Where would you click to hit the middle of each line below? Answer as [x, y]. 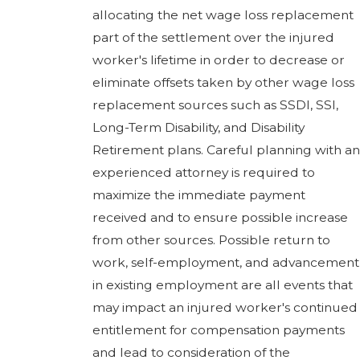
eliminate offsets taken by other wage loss [223, 83]
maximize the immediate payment [199, 195]
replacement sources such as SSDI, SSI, [215, 105]
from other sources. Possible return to [211, 240]
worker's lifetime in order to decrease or [219, 60]
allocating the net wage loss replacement [223, 15]
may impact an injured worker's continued [225, 308]
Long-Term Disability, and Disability [198, 128]
